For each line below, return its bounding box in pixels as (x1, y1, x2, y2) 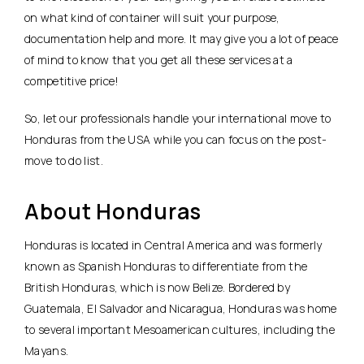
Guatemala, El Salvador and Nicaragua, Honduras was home (24, 300, 337, 316)
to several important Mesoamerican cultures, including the (24, 321, 336, 337)
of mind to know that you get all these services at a (24, 51, 293, 67)
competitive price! (24, 72, 119, 89)
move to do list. (24, 152, 103, 168)
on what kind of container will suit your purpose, (24, 9, 280, 25)
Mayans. (24, 342, 69, 358)
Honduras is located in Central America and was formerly (24, 236, 323, 253)
